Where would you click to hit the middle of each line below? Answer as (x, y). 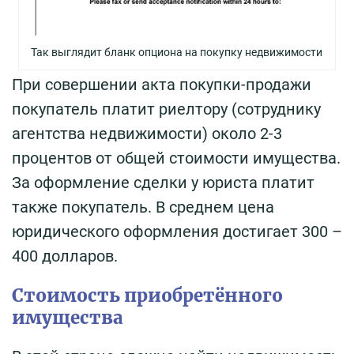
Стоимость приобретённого (147, 295)
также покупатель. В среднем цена (143, 207)
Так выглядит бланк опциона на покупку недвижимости (177, 52)
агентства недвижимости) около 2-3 (147, 133)
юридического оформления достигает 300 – (177, 231)
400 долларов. (65, 256)
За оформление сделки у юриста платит (163, 182)
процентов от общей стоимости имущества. (176, 158)
